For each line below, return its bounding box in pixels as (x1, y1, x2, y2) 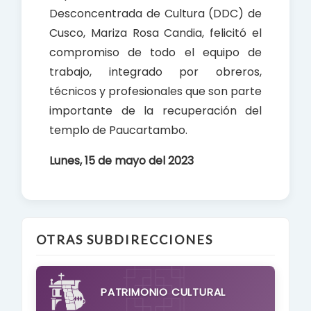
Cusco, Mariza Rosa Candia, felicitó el (49, 25, 262, 42)
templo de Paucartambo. (49, 122, 187, 139)
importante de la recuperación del (49, 103, 262, 119)
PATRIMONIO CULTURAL (101, 285, 226, 300)
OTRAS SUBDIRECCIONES (36, 232, 213, 248)
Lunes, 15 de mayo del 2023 (49, 153, 194, 169)
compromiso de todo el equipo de (49, 44, 262, 61)
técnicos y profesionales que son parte (49, 83, 262, 100)
